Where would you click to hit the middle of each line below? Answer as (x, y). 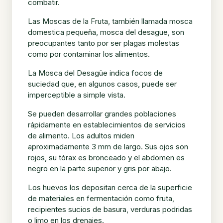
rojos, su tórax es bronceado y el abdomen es (106, 157)
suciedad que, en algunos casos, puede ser (102, 84)
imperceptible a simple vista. (77, 95)
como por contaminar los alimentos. (89, 54)
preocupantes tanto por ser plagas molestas (104, 43)
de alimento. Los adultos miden (81, 135)
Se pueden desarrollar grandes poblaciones (102, 113)
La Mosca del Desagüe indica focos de (95, 73)
